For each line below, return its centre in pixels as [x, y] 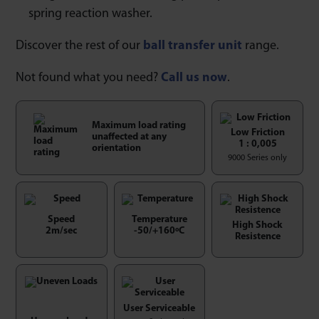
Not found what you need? [88, 78]
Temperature [159, 220]
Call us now [194, 78]
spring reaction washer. [90, 14]
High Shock [258, 226]
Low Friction [257, 132]
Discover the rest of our [79, 46]
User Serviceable [159, 308]
